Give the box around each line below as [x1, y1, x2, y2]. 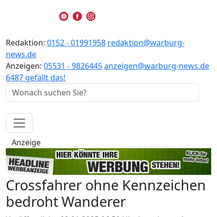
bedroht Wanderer [6, 191, 126, 211]
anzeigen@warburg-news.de [104, 60, 209, 71]
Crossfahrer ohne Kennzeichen [6, 175, 206, 194]
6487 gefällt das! [6, 72, 65, 83]
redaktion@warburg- [108, 37, 185, 48]
